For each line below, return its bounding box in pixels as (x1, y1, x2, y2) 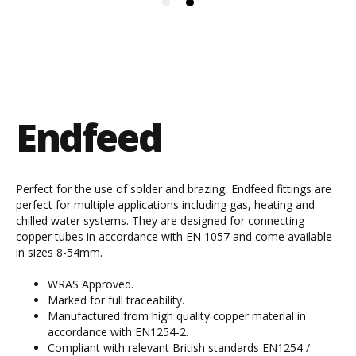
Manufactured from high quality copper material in (48, 308, 306, 323)
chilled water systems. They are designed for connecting (16, 212, 304, 228)
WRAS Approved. (48, 276, 133, 292)
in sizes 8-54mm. (16, 244, 103, 260)
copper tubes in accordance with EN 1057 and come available (16, 228, 332, 244)
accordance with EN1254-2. (48, 323, 188, 339)
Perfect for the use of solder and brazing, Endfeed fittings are (16, 180, 331, 196)
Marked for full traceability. (48, 292, 184, 308)
